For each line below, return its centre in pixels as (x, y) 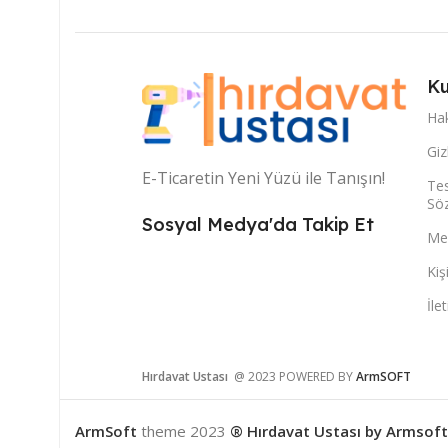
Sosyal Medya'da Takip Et (258, 225)
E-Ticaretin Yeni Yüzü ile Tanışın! (263, 178)
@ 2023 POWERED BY (293, 376)
